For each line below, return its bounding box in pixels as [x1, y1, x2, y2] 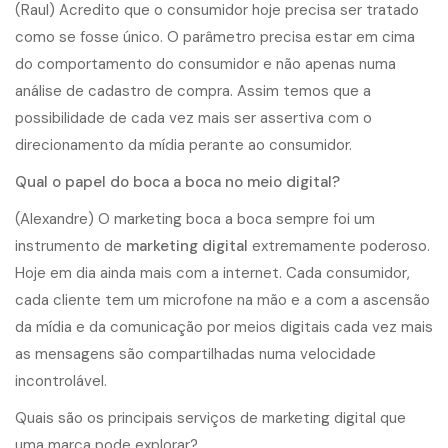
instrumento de [15, 236, 126, 257]
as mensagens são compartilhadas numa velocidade [15, 344, 376, 365]
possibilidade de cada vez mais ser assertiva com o [15, 108, 372, 129]
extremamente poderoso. [252, 236, 430, 257]
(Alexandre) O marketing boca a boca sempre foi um [15, 209, 375, 230]
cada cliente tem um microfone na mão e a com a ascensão [15, 290, 430, 311]
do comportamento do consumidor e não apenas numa [15, 54, 396, 75]
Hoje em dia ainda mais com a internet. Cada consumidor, [15, 263, 410, 284]
